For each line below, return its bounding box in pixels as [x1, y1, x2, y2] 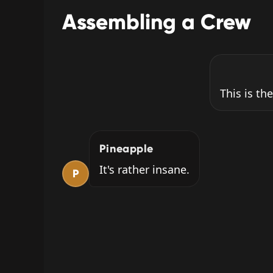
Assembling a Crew [62, 9, 251, 35]
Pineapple [99, 142, 154, 156]
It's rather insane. [99, 162, 190, 177]
